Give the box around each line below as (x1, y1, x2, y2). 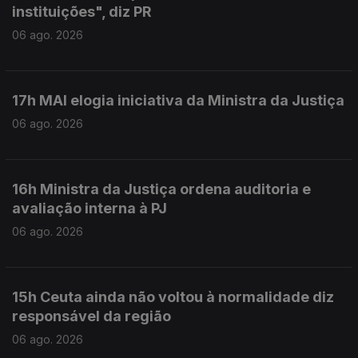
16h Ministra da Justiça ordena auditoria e (12, 181, 311, 197)
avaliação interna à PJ (12, 200, 167, 217)
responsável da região (12, 308, 171, 324)
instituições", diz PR (12, 3, 152, 20)
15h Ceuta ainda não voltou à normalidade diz (12, 288, 334, 305)
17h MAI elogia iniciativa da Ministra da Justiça (12, 92, 344, 109)
